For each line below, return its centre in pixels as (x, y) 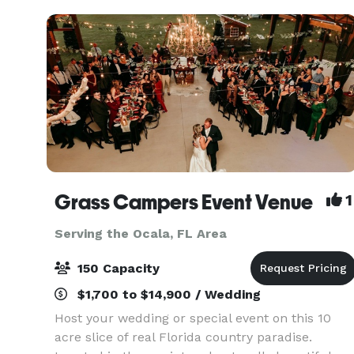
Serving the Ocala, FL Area (141, 233)
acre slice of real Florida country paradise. (183, 337)
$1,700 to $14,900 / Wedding (167, 294)
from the (81, 15)
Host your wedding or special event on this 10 (193, 318)
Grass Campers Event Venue (184, 202)
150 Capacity (117, 268)
